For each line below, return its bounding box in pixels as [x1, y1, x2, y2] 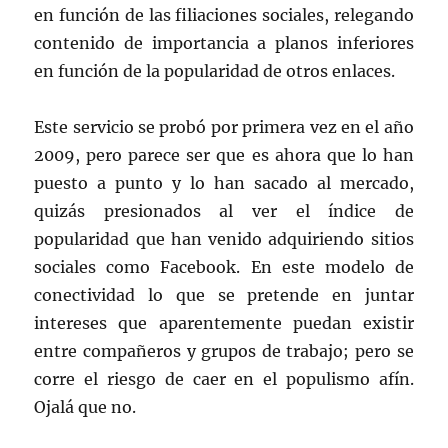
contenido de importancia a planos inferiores [34, 32, 414, 53]
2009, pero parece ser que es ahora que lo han [34, 144, 414, 165]
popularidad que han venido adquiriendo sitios [34, 228, 414, 249]
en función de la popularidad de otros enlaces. [34, 60, 396, 81]
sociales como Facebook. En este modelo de [34, 256, 414, 277]
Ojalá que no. [34, 396, 137, 417]
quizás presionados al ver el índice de [34, 200, 414, 221]
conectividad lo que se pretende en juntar [34, 284, 414, 305]
